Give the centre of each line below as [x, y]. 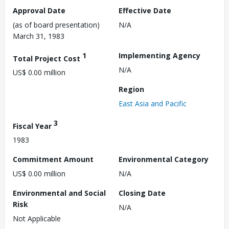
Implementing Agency [159, 55]
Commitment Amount [53, 159]
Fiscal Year [33, 126]
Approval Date [39, 10]
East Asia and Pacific [153, 103]
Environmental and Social [59, 193]
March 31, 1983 [39, 36]
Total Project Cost [48, 58]
